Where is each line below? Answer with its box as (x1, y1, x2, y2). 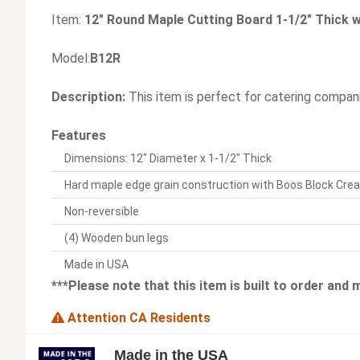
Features (51, 128, 106, 144)
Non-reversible (64, 205, 139, 219)
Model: (51, 51, 90, 67)
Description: (51, 89, 125, 105)
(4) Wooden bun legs (64, 231, 169, 245)
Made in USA (64, 258, 129, 272)
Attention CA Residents (64, 310, 211, 326)
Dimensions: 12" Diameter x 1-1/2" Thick (64, 152, 272, 166)
